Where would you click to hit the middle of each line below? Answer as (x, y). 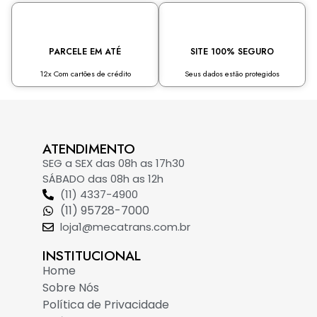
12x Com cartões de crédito (85, 73)
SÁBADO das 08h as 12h (103, 179)
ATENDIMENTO (89, 149)
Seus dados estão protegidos (232, 73)
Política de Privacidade (106, 305)
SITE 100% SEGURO (232, 51)
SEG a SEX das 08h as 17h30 (114, 163)
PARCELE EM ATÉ (85, 51)
